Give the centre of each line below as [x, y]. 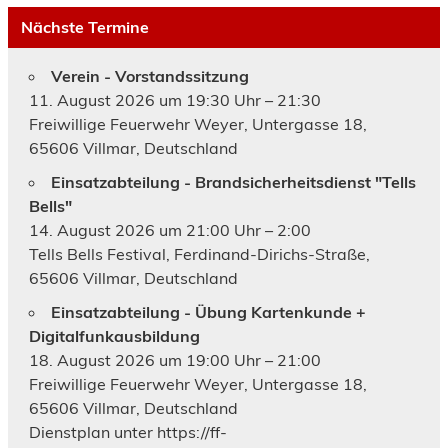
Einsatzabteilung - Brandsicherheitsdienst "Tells [233, 182]
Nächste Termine [84, 27]
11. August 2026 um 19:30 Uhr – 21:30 [174, 100]
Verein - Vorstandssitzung [149, 76]
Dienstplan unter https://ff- [127, 432]
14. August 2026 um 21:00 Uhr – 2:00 [169, 230]
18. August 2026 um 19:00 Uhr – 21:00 [174, 360]
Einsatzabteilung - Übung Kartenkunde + [208, 312]
